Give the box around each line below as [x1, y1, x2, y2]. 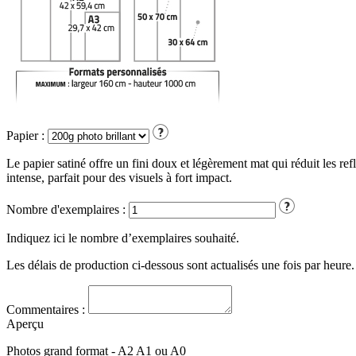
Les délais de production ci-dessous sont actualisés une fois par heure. [6, 258, 354, 273]
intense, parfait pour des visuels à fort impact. [6, 171, 232, 185]
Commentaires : [6, 303, 85, 317]
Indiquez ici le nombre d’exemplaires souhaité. [6, 231, 239, 246]
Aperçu [6, 317, 44, 331]
